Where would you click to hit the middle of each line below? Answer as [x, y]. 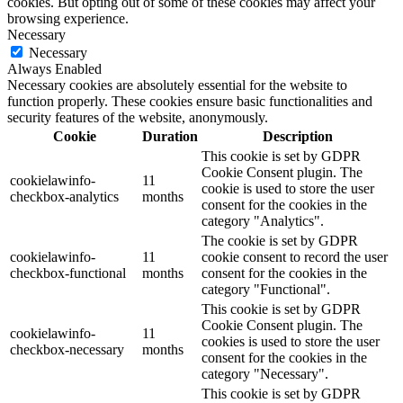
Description [297, 136]
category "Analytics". [263, 220]
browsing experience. [68, 18]
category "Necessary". [265, 373]
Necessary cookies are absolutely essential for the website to [177, 85]
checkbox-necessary [67, 349]
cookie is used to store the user [288, 188]
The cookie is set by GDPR [280, 240]
